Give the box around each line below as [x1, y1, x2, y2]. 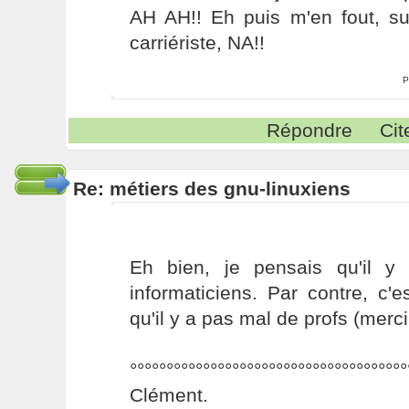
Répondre [267, 120, 353, 141]
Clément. [129, 384, 208, 405]
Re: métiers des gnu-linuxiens [72, 178, 351, 199]
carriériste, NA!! [129, 32, 265, 53]
